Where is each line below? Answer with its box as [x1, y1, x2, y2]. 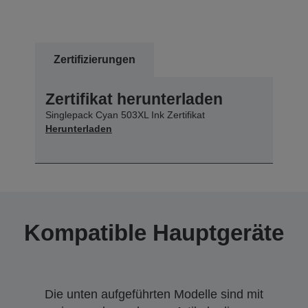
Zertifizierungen [54, 54, 135, 66]
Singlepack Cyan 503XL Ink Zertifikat [45, 109, 205, 121]
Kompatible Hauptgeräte [24, 220, 284, 246]
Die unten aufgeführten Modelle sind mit [45, 287, 263, 302]
